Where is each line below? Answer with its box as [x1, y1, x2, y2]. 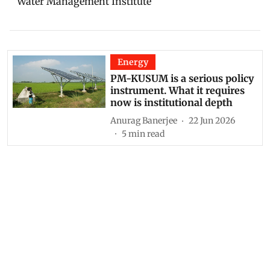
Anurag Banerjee [110, 115, 178, 126]
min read [128, 128, 165, 139]
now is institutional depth [110, 96, 233, 108]
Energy [118, 57, 149, 67]
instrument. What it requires [110, 84, 245, 96]
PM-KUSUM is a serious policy [110, 72, 254, 84]
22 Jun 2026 [189, 115, 236, 126]
